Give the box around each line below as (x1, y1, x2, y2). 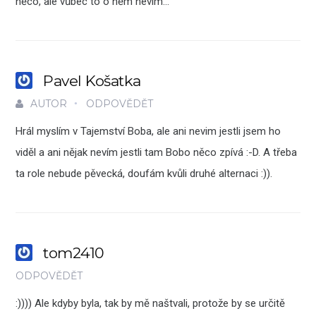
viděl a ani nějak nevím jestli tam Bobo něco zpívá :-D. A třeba (16, 146, 298, 159)
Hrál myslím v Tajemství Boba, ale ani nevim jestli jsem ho (16, 125, 281, 138)
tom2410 (43, 244, 104, 262)
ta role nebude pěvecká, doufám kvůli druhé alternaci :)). (16, 167, 273, 181)
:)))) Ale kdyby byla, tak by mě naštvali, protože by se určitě (16, 297, 286, 310)
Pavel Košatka (43, 72, 141, 90)
